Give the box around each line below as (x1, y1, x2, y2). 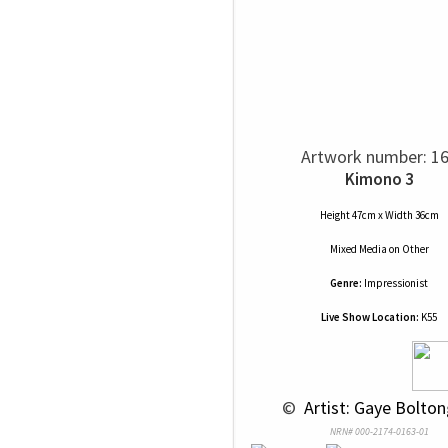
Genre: (330, 276, 362, 290)
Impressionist (364, 276, 428, 290)
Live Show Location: (321, 310, 419, 324)
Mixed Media (329, 242, 387, 256)
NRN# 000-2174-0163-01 (329, 425, 429, 438)
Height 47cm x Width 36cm (319, 208, 439, 222)
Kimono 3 (344, 168, 414, 190)
